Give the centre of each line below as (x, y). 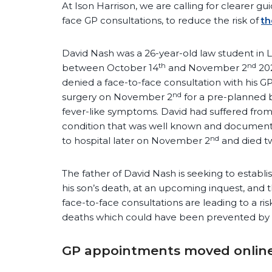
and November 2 (206, 68)
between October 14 (110, 68)
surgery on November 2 (117, 97)
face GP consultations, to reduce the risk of (161, 21)
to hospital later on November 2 (136, 141)
